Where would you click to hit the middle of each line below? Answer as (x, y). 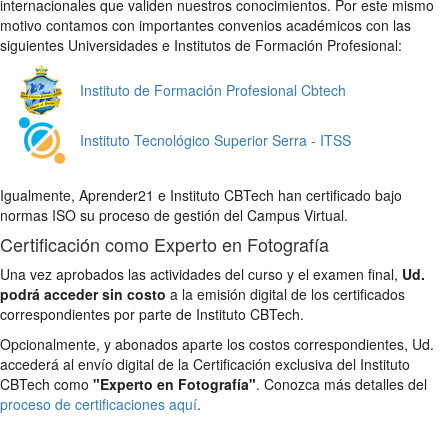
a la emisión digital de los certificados (285, 293)
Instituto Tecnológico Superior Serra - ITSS (215, 139)
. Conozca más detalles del (341, 383)
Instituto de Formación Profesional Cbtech (213, 89)
